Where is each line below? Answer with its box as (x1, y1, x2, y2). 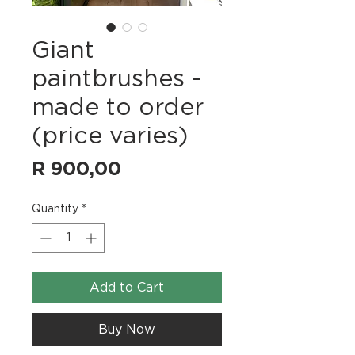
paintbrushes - (32, 67, 201, 91)
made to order (32, 95, 204, 120)
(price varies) (32, 124, 188, 148)
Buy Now (98, 323, 155, 336)
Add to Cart (90, 281, 164, 294)
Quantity (32, 203, 78, 215)
